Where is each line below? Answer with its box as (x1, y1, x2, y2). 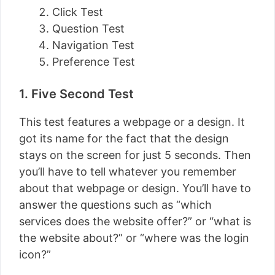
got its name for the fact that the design (19, 132, 229, 145)
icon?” (19, 248, 51, 261)
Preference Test (52, 55, 135, 68)
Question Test (52, 22, 125, 35)
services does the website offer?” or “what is (19, 215, 251, 228)
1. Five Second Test (19, 87, 134, 101)
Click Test (52, 6, 103, 18)
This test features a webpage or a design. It (19, 115, 245, 128)
